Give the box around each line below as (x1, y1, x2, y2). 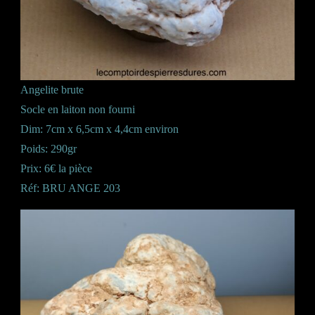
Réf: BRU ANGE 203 (20, 182, 120, 194)
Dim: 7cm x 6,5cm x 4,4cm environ (20, 123, 179, 135)
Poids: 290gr (20, 143, 77, 155)
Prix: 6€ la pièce (20, 162, 92, 174)
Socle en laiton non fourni (20, 103, 135, 115)
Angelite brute (20, 84, 84, 96)
